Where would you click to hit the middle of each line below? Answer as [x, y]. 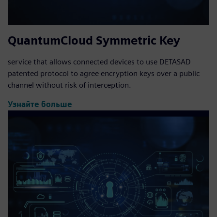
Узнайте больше [40, 105]
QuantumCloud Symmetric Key [94, 40]
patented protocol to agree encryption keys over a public [104, 73]
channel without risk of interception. [70, 85]
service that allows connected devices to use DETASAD [99, 62]
